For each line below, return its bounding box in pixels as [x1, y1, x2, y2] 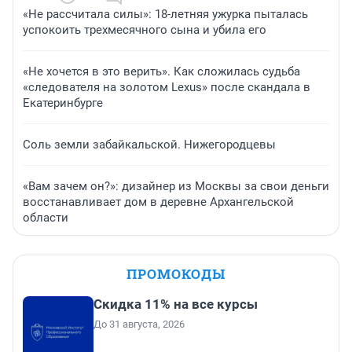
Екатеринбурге [23, 96, 103, 111]
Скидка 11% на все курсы [93, 296, 258, 313]
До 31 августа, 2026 [93, 318, 185, 331]
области [23, 211, 68, 225]
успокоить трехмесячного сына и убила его [23, 23, 266, 38]
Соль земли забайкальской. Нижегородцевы [23, 137, 276, 152]
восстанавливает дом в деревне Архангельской [23, 195, 294, 210]
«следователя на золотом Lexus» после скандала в [23, 80, 310, 95]
